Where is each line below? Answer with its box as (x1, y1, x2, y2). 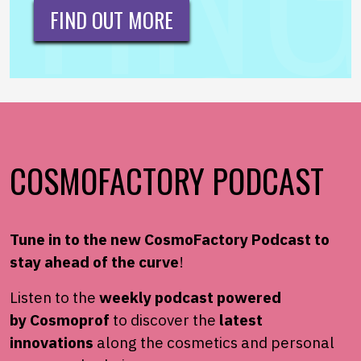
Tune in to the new (10, 230, 144, 250)
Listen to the (10, 288, 99, 308)
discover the (131, 310, 219, 330)
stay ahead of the (10, 252, 139, 272)
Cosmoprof (30, 310, 110, 330)
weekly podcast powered (99, 288, 281, 308)
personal (271, 333, 334, 353)
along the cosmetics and (93, 333, 271, 353)
